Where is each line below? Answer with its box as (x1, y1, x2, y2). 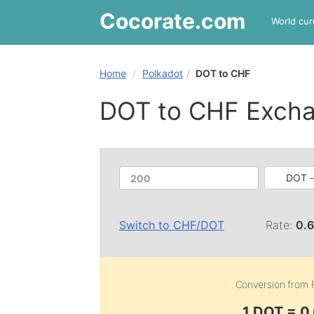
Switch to (119, 218, 173, 232)
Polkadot (142, 67, 183, 79)
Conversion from (235, 278, 311, 290)
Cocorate (100, 8, 195, 34)
